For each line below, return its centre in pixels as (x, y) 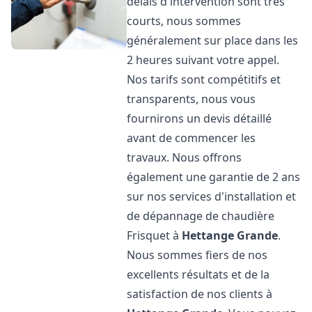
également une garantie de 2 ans (214, 177)
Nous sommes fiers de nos (197, 255)
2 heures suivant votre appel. (203, 60)
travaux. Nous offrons (185, 157)
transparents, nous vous (192, 99)
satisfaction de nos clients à (200, 294)
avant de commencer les (192, 138)
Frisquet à (155, 235)
